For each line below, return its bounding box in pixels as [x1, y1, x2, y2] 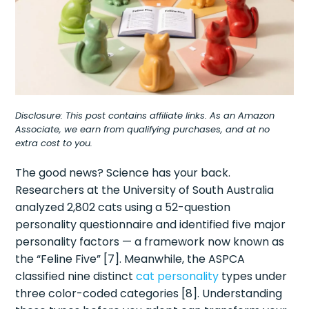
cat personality [136, 268, 219, 285]
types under [219, 268, 288, 285]
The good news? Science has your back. [15, 165, 231, 181]
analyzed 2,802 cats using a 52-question [15, 199, 231, 216]
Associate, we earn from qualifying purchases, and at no [15, 123, 270, 137]
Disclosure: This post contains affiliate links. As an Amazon [15, 109, 275, 123]
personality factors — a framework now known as [15, 234, 285, 250]
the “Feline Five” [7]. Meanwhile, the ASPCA [15, 251, 246, 268]
